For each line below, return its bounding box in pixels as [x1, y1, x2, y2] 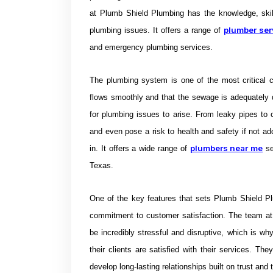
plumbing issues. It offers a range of [90, 26, 224, 35]
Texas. [90, 161, 113, 170]
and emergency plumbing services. [90, 43, 213, 52]
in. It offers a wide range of [90, 144, 190, 153]
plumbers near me [190, 143, 263, 153]
